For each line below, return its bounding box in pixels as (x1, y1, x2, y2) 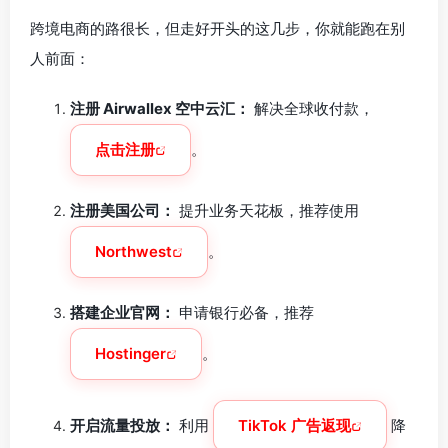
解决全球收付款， (250, 99, 374, 118)
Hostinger (95, 344, 166, 363)
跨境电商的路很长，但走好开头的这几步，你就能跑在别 (30, 19, 405, 38)
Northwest (95, 242, 172, 261)
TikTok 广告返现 (238, 416, 351, 435)
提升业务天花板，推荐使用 (175, 201, 359, 220)
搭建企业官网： (70, 303, 175, 322)
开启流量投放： (70, 416, 175, 435)
